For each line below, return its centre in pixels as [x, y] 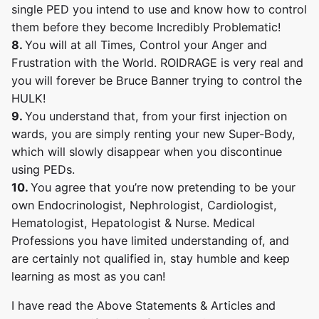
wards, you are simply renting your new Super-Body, [153, 134]
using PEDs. [43, 169]
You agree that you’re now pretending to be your [163, 187]
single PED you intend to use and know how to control [159, 9]
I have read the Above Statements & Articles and [143, 305]
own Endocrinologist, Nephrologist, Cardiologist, [144, 205]
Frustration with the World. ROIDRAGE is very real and [157, 62]
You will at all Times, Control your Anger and [146, 45]
